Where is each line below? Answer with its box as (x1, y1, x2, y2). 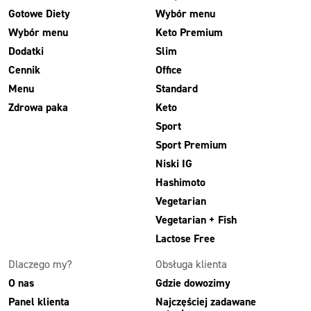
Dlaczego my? (8, 256, 72, 271)
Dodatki (8, 43, 44, 58)
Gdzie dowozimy (155, 275, 230, 290)
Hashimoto (155, 174, 205, 190)
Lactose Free (155, 230, 215, 246)
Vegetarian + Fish (155, 212, 237, 227)
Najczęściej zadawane (155, 294, 256, 309)
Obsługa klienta (155, 256, 227, 271)
